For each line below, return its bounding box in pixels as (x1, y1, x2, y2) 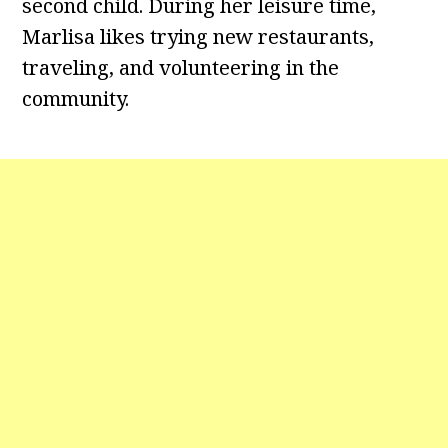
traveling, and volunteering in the (22, 54, 340, 82)
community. (22, 85, 130, 113)
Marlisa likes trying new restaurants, (22, 23, 375, 51)
